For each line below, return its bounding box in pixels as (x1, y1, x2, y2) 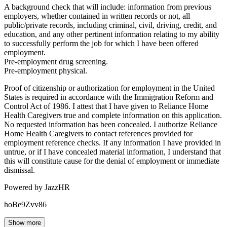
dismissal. (4, 165, 35, 174)
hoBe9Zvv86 (4, 200, 47, 209)
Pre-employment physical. (4, 66, 87, 75)
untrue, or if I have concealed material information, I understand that (4, 147, 221, 156)
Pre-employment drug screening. (4, 57, 108, 66)
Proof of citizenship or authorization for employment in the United (4, 83, 215, 92)
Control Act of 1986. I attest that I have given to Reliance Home (4, 101, 208, 110)
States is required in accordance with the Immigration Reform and (4, 92, 213, 101)
